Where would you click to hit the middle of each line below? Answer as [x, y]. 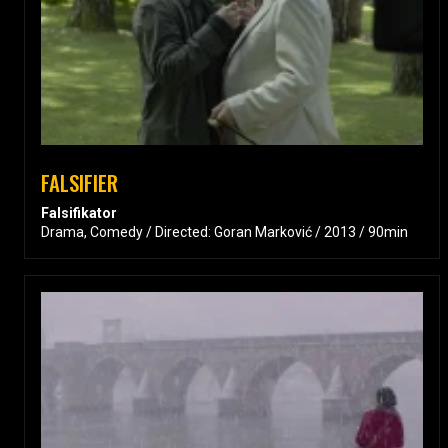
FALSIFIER [79, 182]
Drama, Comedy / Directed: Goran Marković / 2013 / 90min [224, 231]
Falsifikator [79, 212]
